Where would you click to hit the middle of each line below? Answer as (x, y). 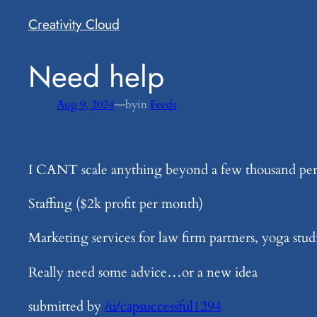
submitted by (67, 306)
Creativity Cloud (74, 24)
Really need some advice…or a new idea (143, 272)
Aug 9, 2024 (85, 104)
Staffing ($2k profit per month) (116, 204)
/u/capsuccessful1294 (163, 306)
